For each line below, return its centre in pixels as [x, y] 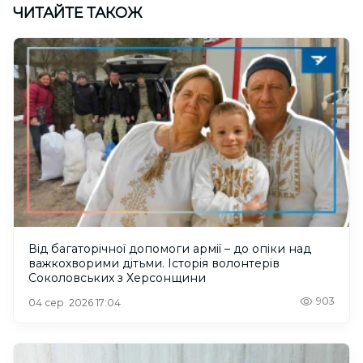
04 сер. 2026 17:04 [75, 303]
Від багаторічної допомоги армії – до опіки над [126, 249]
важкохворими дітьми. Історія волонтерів [154, 264]
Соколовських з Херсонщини [117, 278]
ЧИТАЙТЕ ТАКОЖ [78, 13]
